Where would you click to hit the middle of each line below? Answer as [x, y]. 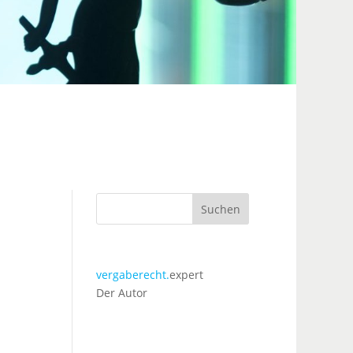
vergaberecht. [132, 275]
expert [186, 275]
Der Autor [121, 293]
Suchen [221, 209]
